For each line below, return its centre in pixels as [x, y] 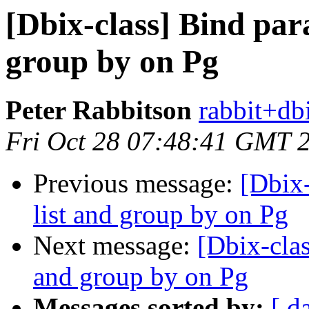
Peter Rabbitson [99, 110]
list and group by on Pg [161, 215]
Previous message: [137, 183]
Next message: [115, 246]
